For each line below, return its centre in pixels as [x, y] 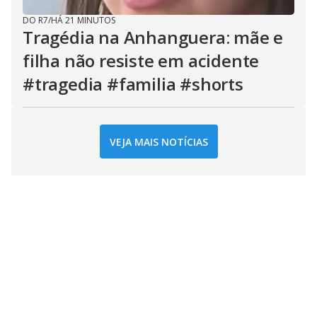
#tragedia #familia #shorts [133, 84]
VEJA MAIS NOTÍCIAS [158, 142]
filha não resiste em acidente [141, 60]
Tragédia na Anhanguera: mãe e [153, 37]
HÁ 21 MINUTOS [83, 20]
